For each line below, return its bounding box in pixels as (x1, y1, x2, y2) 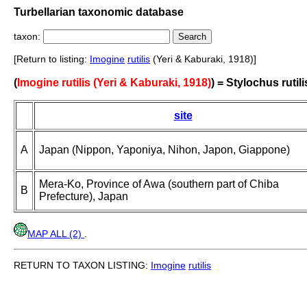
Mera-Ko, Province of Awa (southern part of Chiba (39, 178, 279, 191)
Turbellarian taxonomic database (14, 5, 184, 18)
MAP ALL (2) (27, 228, 84, 240)
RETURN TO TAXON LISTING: (14, 260, 151, 271)
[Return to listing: (14, 53, 90, 65)
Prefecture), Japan (39, 191, 128, 203)
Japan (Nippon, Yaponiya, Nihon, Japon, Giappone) (39, 144, 290, 156)
